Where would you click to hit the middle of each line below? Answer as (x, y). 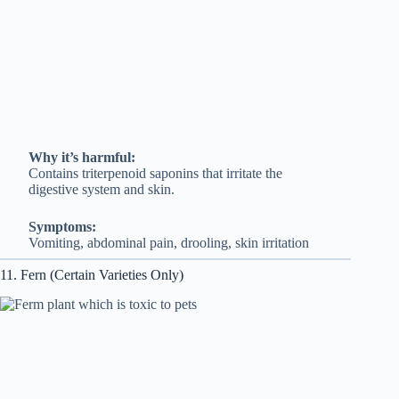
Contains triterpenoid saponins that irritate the (155, 174)
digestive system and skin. (101, 190)
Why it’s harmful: (81, 158)
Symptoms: (62, 227)
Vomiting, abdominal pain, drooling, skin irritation (168, 243)
